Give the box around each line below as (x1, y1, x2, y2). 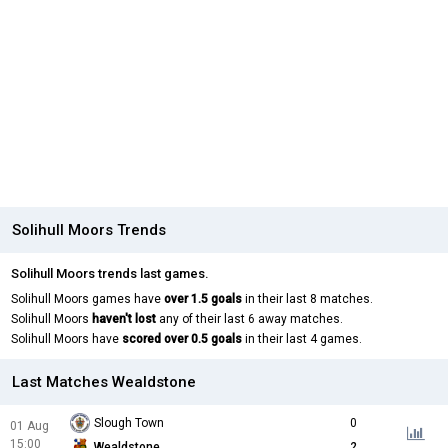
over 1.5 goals (164, 292, 242, 307)
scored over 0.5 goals (122, 332, 242, 347)
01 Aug (10, 419, 49, 434)
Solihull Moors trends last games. (11, 266, 209, 282)
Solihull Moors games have (11, 292, 164, 307)
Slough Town (94, 416, 164, 431)
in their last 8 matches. (242, 292, 373, 307)
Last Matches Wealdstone (12, 373, 196, 392)
